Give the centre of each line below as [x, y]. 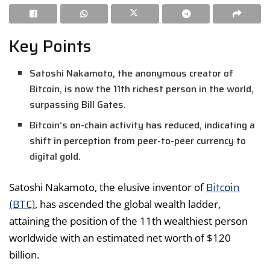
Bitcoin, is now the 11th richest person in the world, [142, 89]
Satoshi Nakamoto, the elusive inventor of [108, 187]
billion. [24, 254]
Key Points [50, 46]
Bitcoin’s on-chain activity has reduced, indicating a [143, 125]
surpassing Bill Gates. [78, 104]
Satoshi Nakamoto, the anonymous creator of [132, 73]
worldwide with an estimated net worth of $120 [120, 237]
